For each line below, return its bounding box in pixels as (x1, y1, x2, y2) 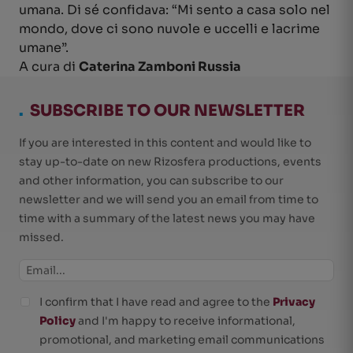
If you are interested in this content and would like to (19, 136, 311, 150)
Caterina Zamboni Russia (79, 58, 241, 75)
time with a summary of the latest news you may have (19, 211, 315, 225)
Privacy (273, 295, 315, 309)
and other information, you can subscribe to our (19, 173, 284, 188)
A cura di (19, 58, 79, 75)
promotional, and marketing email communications (39, 333, 325, 347)
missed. (19, 230, 64, 244)
